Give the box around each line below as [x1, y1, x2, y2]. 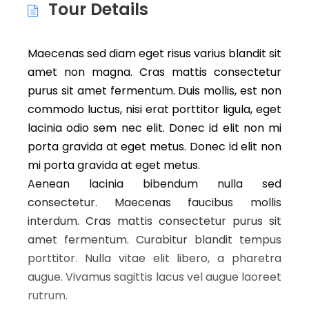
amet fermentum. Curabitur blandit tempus [28, 232, 281, 248]
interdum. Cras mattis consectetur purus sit [28, 213, 281, 229]
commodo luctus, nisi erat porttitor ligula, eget [28, 101, 281, 117]
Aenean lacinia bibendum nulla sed [28, 176, 281, 192]
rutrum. [28, 288, 68, 303]
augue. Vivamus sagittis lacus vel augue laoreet [28, 269, 281, 285]
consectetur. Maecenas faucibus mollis [28, 195, 281, 210]
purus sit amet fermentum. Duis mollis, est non [28, 83, 281, 99]
